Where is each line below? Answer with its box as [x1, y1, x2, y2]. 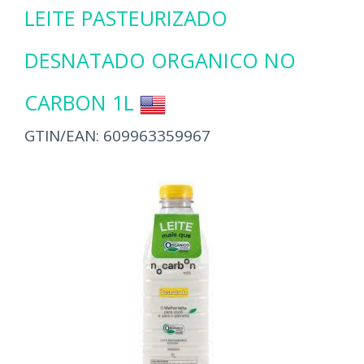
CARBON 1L [24, 89, 134, 116]
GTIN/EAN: [24, 125, 103, 146]
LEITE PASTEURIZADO [24, 4, 227, 32]
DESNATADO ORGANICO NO [24, 46, 296, 74]
